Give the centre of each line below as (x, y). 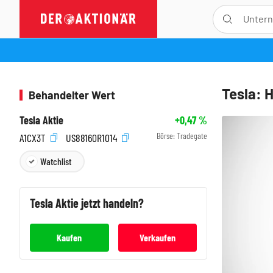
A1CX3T (34, 137)
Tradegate (192, 136)
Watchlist (56, 161)
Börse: (167, 136)
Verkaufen (157, 237)
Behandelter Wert (72, 95)
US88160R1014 (93, 137)
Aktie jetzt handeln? (100, 203)
